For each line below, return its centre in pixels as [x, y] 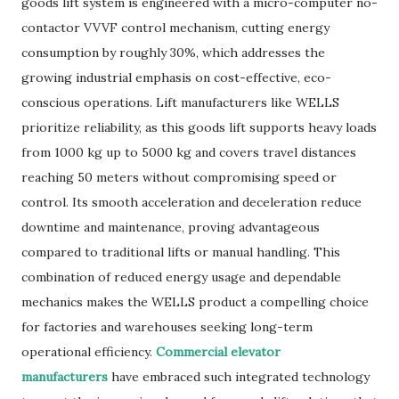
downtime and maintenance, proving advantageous [171, 227]
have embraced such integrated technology [239, 377]
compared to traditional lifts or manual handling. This [181, 252]
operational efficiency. [89, 352]
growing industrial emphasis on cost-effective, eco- [176, 77]
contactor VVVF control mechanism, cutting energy [175, 28]
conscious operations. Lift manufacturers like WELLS [180, 102]
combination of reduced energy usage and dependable [181, 277]
